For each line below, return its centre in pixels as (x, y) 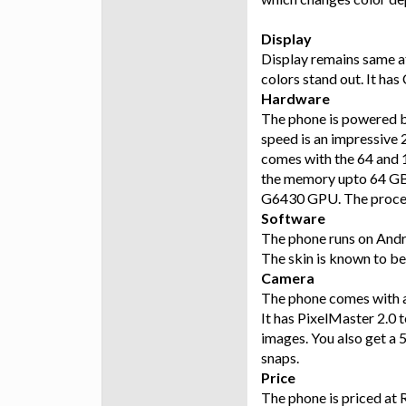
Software (293, 218)
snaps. (280, 358)
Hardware (295, 99)
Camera (288, 278)
